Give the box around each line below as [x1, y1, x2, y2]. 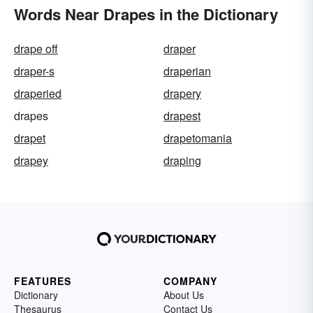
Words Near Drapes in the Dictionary [14, 3, 278, 26]
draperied [14, 85, 61, 102]
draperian [163, 63, 211, 80]
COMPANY [163, 274, 217, 289]
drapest [163, 108, 201, 124]
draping [163, 152, 201, 169]
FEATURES [14, 274, 71, 289]
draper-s [14, 63, 54, 80]
